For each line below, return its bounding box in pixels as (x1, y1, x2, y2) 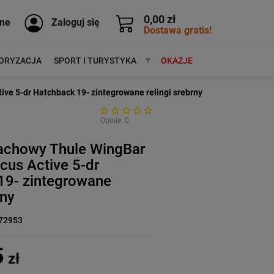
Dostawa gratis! (144, 24, 212, 36)
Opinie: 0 (100, 116, 129, 125)
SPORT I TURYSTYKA (53, 56, 136, 65)
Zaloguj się (51, 16, 100, 28)
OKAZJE (160, 56, 193, 65)
